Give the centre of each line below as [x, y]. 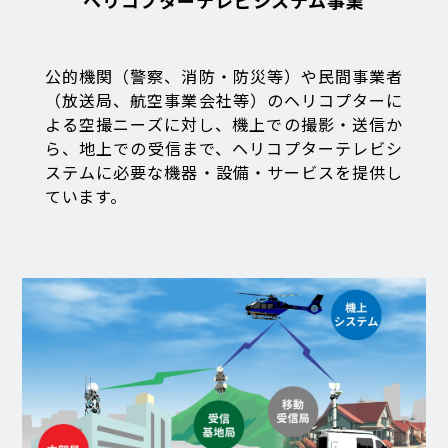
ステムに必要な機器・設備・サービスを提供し [224, 172]
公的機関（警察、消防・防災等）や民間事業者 [224, 76]
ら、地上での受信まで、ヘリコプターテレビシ [224, 148]
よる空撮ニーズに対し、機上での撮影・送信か [224, 124]
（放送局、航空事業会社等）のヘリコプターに [224, 100]
